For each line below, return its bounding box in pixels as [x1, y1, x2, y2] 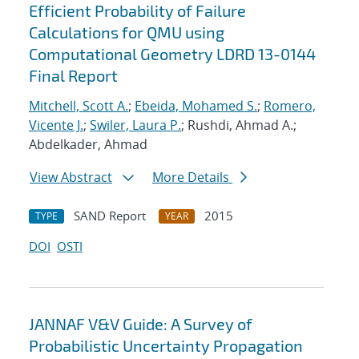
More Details [152, 168, 232, 187]
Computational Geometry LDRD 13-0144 [29, 44, 316, 64]
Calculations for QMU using [29, 22, 224, 42]
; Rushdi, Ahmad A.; [181, 116, 296, 135]
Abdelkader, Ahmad [29, 135, 147, 154]
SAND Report [74, 208, 146, 224]
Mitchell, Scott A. [29, 97, 128, 115]
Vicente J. [29, 116, 83, 135]
